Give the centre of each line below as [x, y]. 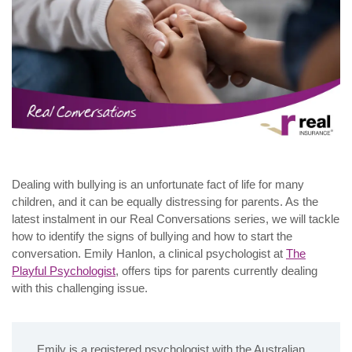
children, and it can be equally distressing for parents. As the [165, 201]
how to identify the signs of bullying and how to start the [152, 236]
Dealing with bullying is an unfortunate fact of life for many [158, 184]
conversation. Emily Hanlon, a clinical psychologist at [149, 253]
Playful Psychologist [64, 270]
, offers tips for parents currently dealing [216, 270]
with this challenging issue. [80, 288]
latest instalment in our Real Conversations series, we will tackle [176, 218]
